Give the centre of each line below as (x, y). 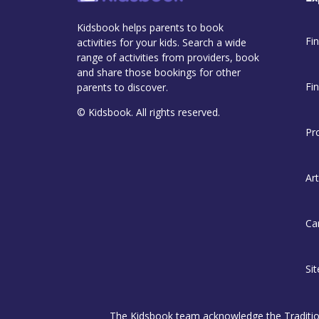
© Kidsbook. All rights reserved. (148, 113)
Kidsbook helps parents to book (150, 28)
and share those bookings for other (159, 73)
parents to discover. (122, 88)
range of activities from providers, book (168, 58)
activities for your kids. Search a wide (162, 43)
